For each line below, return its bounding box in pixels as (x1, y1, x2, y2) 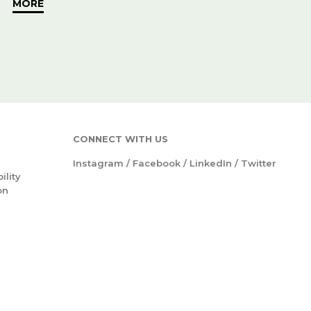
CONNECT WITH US (72, 133, 168, 144)
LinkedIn (189, 158, 232, 169)
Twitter (240, 158, 276, 169)
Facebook (132, 158, 180, 169)
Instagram (72, 158, 124, 169)
